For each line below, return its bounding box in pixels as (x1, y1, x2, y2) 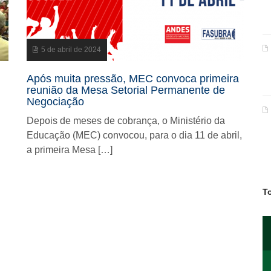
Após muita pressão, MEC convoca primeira (27, 73, 239, 85)
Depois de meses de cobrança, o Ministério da (27, 116, 225, 126)
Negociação (27, 96, 84, 108)
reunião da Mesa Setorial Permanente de (27, 84, 225, 96)
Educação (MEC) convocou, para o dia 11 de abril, (27, 130, 242, 140)
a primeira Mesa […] (27, 145, 113, 155)
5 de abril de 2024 (41, 45, 101, 54)
